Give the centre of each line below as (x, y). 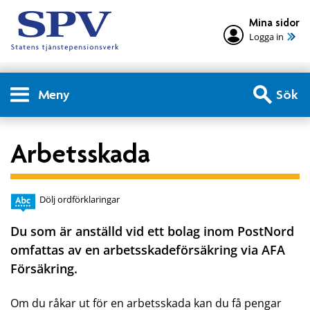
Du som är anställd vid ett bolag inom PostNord (152, 231)
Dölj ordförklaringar (80, 200)
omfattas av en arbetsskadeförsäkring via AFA (148, 250)
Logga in (266, 37)
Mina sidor (274, 23)
